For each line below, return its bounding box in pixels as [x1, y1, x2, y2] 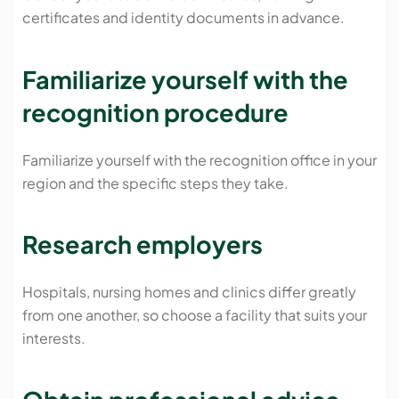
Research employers [22, 229, 263, 260]
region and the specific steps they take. [22, 173, 289, 192]
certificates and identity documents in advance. [22, 8, 345, 28]
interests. [22, 329, 85, 348]
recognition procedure [22, 97, 289, 128]
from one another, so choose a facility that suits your [22, 305, 367, 325]
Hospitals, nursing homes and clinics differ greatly [22, 282, 356, 302]
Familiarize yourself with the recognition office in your [22, 150, 377, 169]
